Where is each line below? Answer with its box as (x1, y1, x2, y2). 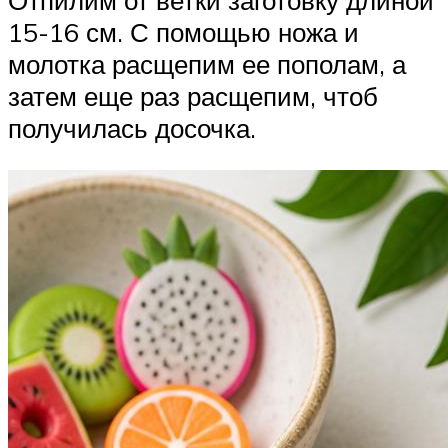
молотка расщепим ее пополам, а (8, 48, 406, 81)
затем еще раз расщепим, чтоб (8, 80, 378, 113)
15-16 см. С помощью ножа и (8, 16, 359, 49)
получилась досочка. (8, 112, 256, 145)
